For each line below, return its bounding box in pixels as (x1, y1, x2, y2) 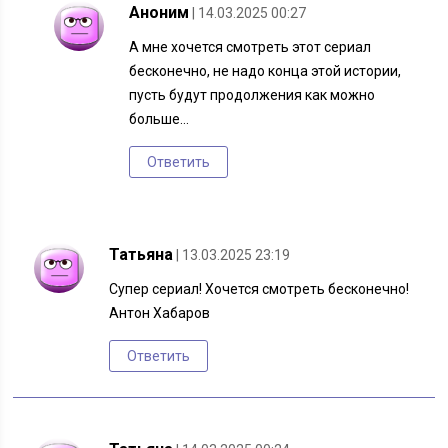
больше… (129, 111, 190, 128)
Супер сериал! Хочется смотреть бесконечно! (109, 281, 410, 298)
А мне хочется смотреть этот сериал (129, 39, 372, 56)
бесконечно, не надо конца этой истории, (129, 63, 402, 80)
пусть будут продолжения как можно (129, 87, 376, 104)
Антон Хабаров (109, 305, 211, 322)
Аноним (129, 3, 190, 23)
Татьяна (109, 245, 174, 265)
